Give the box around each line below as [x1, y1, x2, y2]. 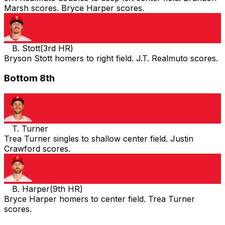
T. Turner [12, 124, 48, 134]
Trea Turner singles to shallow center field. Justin [4, 134, 193, 144]
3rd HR [43, 43, 70, 53]
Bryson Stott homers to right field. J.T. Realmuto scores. [4, 53, 218, 63]
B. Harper [12, 184, 50, 194]
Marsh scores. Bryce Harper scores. [4, 3, 144, 13]
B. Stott [12, 43, 40, 53]
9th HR [53, 184, 80, 194]
